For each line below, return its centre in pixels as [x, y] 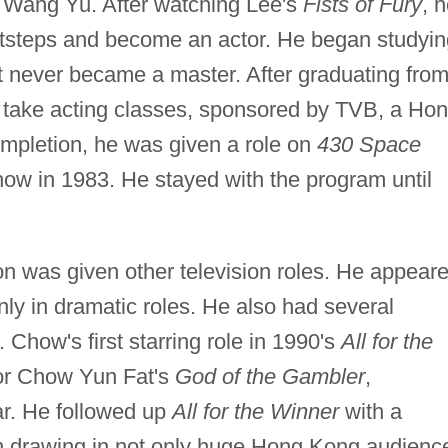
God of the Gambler [269, 376]
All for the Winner [255, 411]
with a [370, 411]
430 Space [368, 144]
